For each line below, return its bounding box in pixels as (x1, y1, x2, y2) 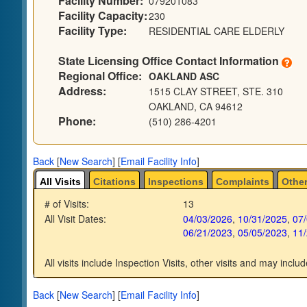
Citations (93, 176, 136, 188)
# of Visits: (44, 197, 89, 211)
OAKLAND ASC (148, 69, 219, 84)
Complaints (215, 176, 269, 188)
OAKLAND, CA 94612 (148, 99, 243, 114)
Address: (58, 83, 106, 99)
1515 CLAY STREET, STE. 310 (148, 84, 283, 99)
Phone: (58, 113, 96, 130)
